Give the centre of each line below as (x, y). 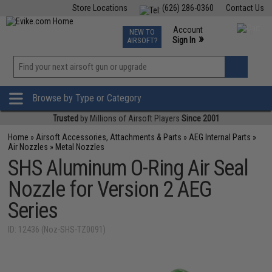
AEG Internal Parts (220, 137)
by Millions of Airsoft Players (130, 118)
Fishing (66, 29)
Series (33, 211)
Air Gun (103, 29)
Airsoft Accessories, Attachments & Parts (109, 137)
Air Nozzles (28, 147)
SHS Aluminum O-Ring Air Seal (128, 168)
